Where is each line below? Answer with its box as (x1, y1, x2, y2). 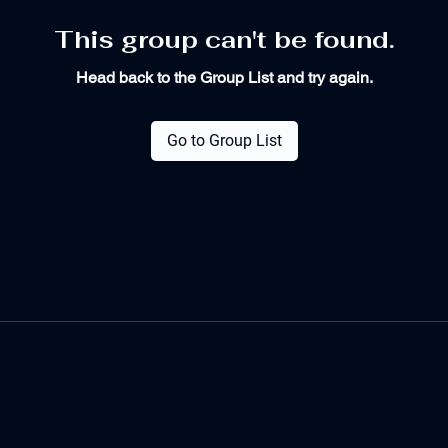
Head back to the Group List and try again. (75, 67, 373, 87)
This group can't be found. (53, 23, 395, 55)
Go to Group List (166, 130, 282, 150)
